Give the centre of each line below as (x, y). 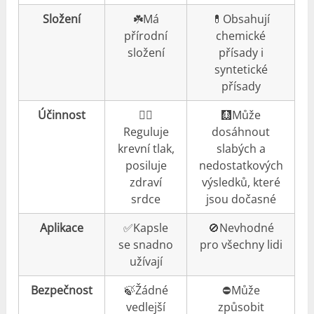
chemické (241, 35)
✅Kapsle (146, 227)
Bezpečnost (62, 290)
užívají (146, 261)
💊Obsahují (241, 19)
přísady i (241, 52)
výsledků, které (241, 182)
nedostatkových (241, 165)
